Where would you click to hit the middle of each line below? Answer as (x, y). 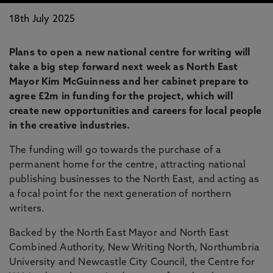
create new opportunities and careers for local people (136, 112)
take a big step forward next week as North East (124, 68)
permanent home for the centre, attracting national (128, 165)
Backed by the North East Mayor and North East (119, 233)
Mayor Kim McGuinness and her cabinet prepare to (129, 82)
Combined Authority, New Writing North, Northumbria (135, 248)
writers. (27, 209)
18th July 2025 (42, 19)
